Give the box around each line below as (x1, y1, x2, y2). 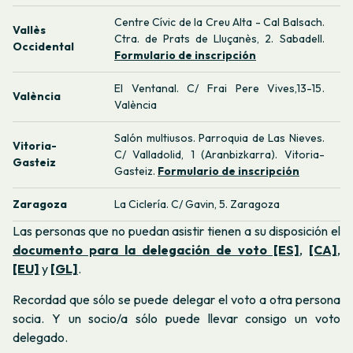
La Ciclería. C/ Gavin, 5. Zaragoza (114, 197, 280, 212)
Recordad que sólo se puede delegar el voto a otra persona (13, 292, 340, 308)
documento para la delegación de (13, 242, 232, 258)
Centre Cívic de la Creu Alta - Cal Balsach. (114, 15, 325, 30)
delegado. (13, 329, 68, 346)
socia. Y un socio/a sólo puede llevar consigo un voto (13, 310, 340, 327)
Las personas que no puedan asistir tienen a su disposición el (13, 223, 340, 240)
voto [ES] (238, 242, 299, 258)
